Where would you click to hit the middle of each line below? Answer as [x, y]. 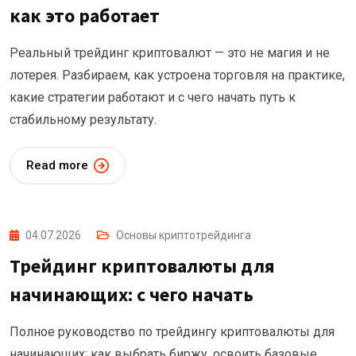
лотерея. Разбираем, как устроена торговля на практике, [177, 75]
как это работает [85, 16]
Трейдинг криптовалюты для [142, 266]
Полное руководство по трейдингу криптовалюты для [172, 332]
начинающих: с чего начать [132, 295]
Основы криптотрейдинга [184, 236]
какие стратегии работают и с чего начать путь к [153, 98]
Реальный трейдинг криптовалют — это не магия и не [170, 53]
